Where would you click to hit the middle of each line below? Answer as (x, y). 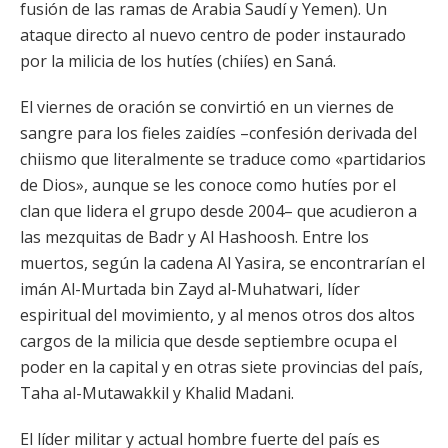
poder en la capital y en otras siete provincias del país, (221, 367)
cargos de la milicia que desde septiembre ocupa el (208, 341)
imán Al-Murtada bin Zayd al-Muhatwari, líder (190, 289)
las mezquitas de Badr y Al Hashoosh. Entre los (194, 237)
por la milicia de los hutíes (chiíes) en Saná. (178, 61)
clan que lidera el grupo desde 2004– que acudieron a (218, 211)
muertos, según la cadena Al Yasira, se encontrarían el (222, 263)
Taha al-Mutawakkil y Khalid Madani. (157, 393)
